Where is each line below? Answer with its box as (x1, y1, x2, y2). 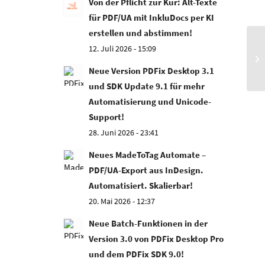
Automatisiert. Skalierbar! (89, 180, 193, 191)
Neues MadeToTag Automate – (89, 149, 206, 160)
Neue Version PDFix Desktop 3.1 (89, 65, 215, 76)
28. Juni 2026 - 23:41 (89, 127, 159, 138)
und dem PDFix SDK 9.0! (89, 248, 185, 260)
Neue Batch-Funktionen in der (89, 218, 208, 229)
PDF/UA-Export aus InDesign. (89, 164, 204, 176)
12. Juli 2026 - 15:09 (89, 43, 157, 54)
